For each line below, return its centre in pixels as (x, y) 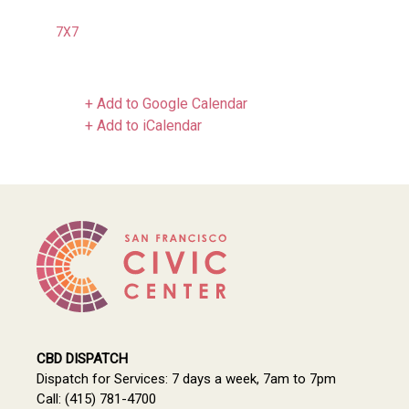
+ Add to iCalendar (143, 126)
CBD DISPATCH (82, 358)
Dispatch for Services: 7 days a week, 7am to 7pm (186, 378)
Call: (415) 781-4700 (96, 399)
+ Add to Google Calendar (166, 104)
